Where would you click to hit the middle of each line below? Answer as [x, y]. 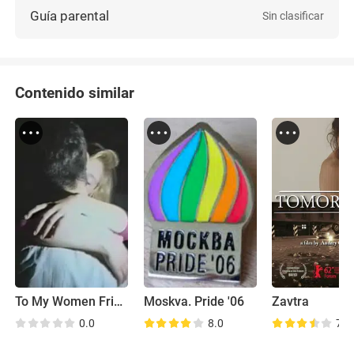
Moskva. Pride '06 [194, 302]
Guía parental [70, 15]
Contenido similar [75, 93]
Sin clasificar [293, 15]
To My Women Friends [119, 302]
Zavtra [291, 302]
